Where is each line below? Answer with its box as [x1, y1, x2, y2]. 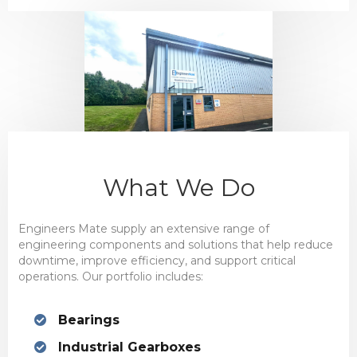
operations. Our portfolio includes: [18, 269, 203, 284]
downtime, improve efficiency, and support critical [18, 253, 296, 268]
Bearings [57, 312, 120, 328]
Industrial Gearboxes [57, 339, 201, 355]
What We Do [102, 172, 255, 202]
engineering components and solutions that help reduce [18, 237, 333, 252]
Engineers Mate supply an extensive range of [18, 221, 269, 236]
